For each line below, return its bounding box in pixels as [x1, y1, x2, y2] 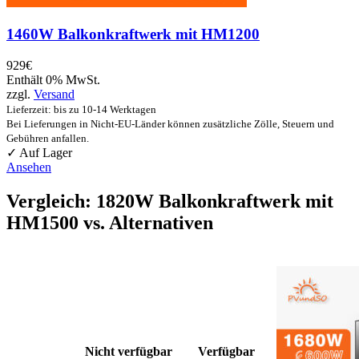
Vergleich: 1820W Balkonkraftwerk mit [6, 190, 333, 212]
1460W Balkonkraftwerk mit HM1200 [6, 25, 260, 42]
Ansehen [6, 159, 51, 174]
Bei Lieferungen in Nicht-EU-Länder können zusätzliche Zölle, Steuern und [6, 117, 334, 130]
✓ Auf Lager [6, 145, 72, 159]
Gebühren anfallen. [6, 131, 89, 144]
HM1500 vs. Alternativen [6, 212, 213, 233]
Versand [34, 87, 75, 101]
